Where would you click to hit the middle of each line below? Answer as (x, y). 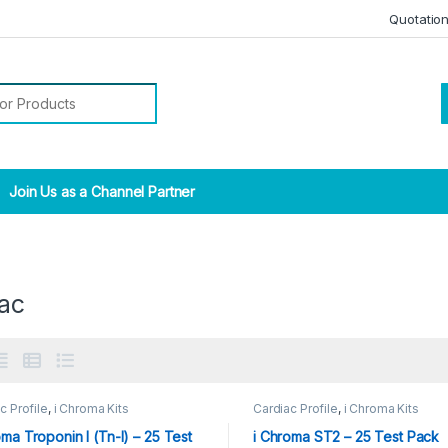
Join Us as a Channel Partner (100, 192)
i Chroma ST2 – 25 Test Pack (346, 436)
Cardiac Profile (295, 409)
